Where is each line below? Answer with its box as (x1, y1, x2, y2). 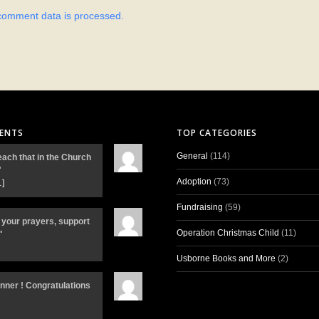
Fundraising (177, 202, 224, 213)
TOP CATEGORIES (177, 127, 258, 140)
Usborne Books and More (177, 253, 276, 264)
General (177, 151, 209, 162)
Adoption (177, 177, 212, 187)
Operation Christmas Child (177, 228, 280, 239)
